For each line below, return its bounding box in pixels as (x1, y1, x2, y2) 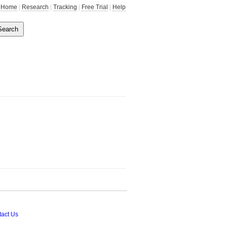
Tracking (53, 4, 77, 11)
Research (22, 4, 49, 11)
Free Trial (82, 4, 108, 11)
